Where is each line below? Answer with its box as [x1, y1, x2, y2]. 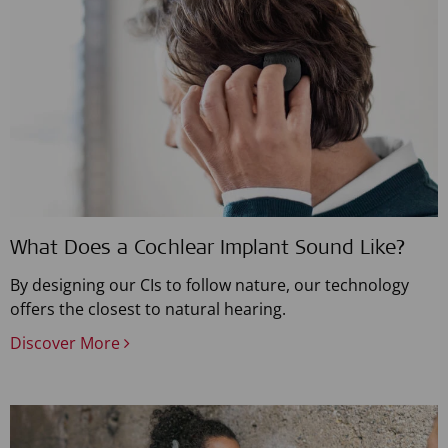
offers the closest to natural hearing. [10, 298, 286, 321]
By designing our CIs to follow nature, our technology [10, 274, 409, 297]
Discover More [10, 332, 124, 355]
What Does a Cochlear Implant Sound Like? [10, 240, 406, 261]
